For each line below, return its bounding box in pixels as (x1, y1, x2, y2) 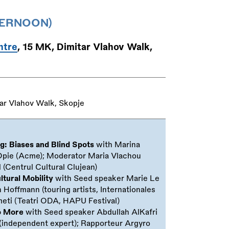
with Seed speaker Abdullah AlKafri (24, 208, 158, 216)
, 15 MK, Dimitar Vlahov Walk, (17, 42, 152, 52)
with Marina (94, 141, 141, 149)
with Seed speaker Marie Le (53, 174, 160, 182)
